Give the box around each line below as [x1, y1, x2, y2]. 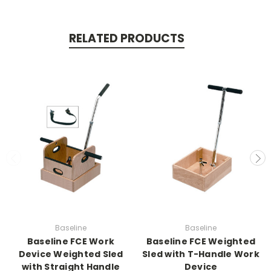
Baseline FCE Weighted [146, 235, 256, 247]
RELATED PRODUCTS [68, 30, 184, 47]
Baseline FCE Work [27, 235, 115, 247]
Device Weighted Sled [18, 247, 123, 260]
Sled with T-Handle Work [142, 247, 260, 260]
